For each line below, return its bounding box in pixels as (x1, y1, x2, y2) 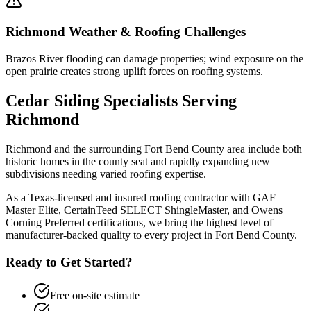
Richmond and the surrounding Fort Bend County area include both (6, 142, 302, 155)
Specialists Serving (99, 91, 237, 110)
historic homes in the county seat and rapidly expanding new (6, 155, 270, 167)
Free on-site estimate (50, 289, 140, 302)
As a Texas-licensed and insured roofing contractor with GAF (6, 191, 276, 203)
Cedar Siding (6, 91, 99, 110)
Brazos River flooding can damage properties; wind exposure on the (6, 53, 303, 65)
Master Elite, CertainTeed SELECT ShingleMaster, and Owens (6, 203, 283, 216)
